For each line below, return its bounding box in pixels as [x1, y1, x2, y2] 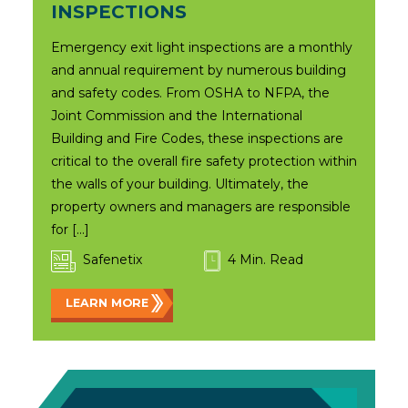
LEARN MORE [66, 296, 148, 310]
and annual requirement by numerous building [51, 62, 346, 78]
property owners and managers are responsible [51, 199, 351, 215]
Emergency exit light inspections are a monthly [51, 39, 352, 56]
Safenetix [83, 251, 142, 268]
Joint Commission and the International [51, 107, 302, 124]
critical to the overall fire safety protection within [51, 153, 357, 169]
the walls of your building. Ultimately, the [51, 176, 309, 192]
